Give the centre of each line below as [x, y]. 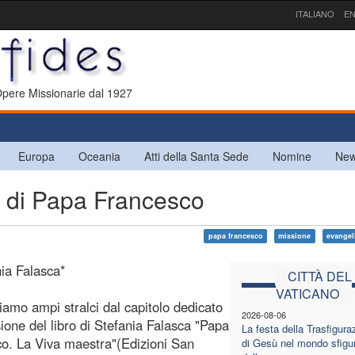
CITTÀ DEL [320, 276]
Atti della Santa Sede [197, 156]
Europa [36, 156]
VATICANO [307, 293]
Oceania [99, 156]
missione [295, 235]
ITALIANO [315, 13]
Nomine [292, 156]
